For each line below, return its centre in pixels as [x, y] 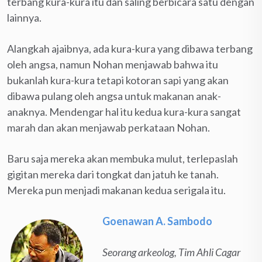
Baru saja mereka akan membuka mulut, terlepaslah [123, 158]
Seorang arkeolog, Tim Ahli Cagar [171, 252]
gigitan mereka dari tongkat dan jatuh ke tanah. [113, 174]
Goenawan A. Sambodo [157, 221]
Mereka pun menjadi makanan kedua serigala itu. [116, 190]
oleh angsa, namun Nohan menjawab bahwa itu [113, 64]
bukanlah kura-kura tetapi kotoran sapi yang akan [118, 80]
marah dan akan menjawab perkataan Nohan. [108, 127]
